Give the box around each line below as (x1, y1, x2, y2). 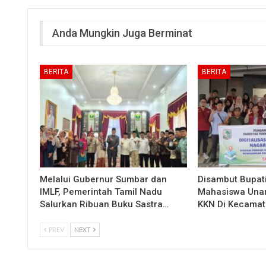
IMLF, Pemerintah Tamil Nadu (40, 186, 162, 198)
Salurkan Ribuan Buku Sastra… (40, 199, 169, 210)
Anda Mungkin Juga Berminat (52, 26, 192, 39)
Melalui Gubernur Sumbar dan (40, 174, 167, 185)
